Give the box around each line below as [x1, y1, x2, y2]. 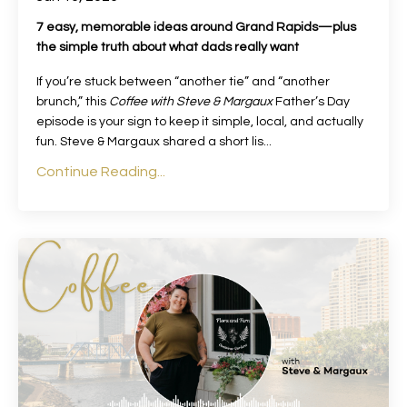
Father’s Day [273, 94, 350, 108]
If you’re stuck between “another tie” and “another [36, 74, 330, 88]
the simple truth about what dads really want [36, 40, 299, 54]
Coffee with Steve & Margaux [109, 94, 273, 108]
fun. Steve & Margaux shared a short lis [36, 134, 263, 148]
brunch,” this [36, 94, 109, 108]
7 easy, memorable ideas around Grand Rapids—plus [36, 20, 356, 34]
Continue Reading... [36, 164, 165, 179]
